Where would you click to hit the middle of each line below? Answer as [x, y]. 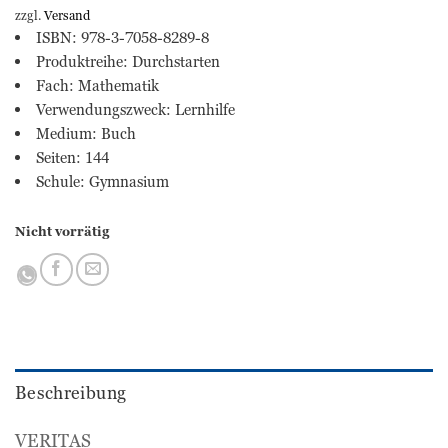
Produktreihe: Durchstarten [128, 61]
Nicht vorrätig [62, 231]
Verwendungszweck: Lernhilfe [135, 109]
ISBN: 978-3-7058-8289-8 [122, 37]
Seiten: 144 [72, 157]
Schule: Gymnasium [102, 181]
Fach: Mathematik [97, 85]
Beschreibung [71, 392]
